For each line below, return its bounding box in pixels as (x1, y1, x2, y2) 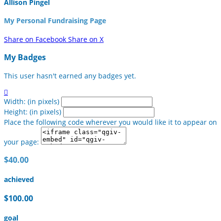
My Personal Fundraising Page (4, 16, 106, 26)
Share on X (68, 34, 104, 44)
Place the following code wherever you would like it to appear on (4, 117, 217, 127)
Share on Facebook (4, 34, 66, 44)
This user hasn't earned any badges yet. (4, 71, 136, 80)
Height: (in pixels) (4, 107, 61, 116)
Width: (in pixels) (4, 96, 59, 106)
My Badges (4, 52, 46, 63)
